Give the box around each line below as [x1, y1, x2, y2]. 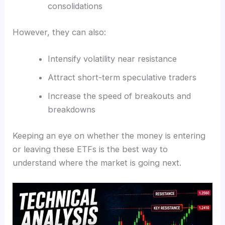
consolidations [47, 1, 102, 12]
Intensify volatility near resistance [47, 54, 177, 64]
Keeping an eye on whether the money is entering [13, 130, 206, 141]
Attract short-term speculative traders [47, 72, 196, 83]
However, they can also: [13, 27, 106, 37]
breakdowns [47, 104, 95, 115]
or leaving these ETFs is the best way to [13, 144, 168, 154]
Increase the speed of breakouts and [47, 91, 191, 101]
